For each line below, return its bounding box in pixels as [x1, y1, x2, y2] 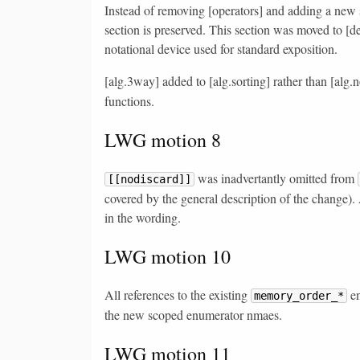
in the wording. [104, 208, 181, 226]
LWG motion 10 [104, 243, 231, 269]
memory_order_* [254, 288, 344, 302]
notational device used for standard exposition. [104, 39, 337, 57]
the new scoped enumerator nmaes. [104, 305, 282, 323]
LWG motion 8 [104, 126, 221, 153]
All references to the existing [104, 285, 251, 303]
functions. [104, 92, 154, 109]
